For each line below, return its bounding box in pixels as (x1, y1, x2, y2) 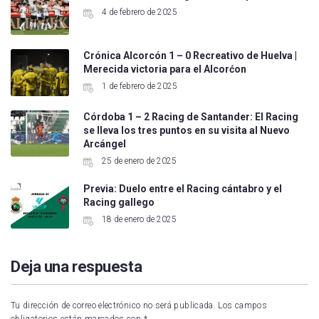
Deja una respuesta (11, 258, 142, 276)
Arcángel (83, 137, 126, 150)
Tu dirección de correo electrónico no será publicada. (11, 300, 216, 311)
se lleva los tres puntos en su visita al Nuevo (83, 124, 290, 136)
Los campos (218, 300, 268, 311)
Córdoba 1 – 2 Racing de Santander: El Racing (83, 110, 298, 122)
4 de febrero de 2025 (99, 6, 177, 17)
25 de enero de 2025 (99, 155, 177, 166)
